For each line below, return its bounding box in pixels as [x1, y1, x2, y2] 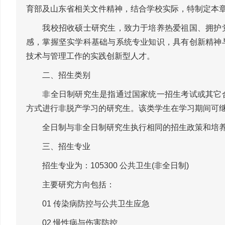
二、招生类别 [26, 71, 90, 79]
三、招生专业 [26, 142, 90, 150]
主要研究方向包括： [26, 180, 115, 188]
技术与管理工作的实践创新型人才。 [26, 52, 155, 60]
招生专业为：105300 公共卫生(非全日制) [26, 161, 189, 169]
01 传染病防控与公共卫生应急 [26, 199, 150, 207]
